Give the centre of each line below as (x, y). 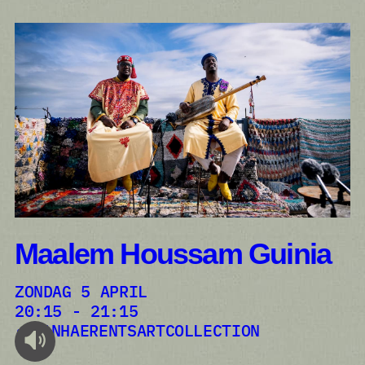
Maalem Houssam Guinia (173, 254)
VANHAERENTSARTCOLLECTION (146, 330)
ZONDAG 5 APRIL (86, 291)
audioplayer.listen (65, 350)
